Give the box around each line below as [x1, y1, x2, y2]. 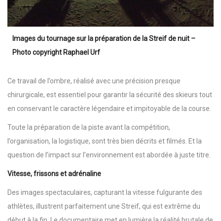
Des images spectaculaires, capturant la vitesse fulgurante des [7, 188, 202, 197]
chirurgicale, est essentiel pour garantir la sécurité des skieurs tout [7, 91, 212, 99]
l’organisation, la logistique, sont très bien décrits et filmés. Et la [7, 137, 202, 146]
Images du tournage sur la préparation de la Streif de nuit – [12, 35, 195, 43]
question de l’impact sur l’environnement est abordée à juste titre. [7, 151, 212, 159]
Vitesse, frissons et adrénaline [7, 170, 101, 178]
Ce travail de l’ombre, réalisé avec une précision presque [7, 77, 181, 85]
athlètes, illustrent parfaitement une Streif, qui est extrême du [7, 202, 200, 211]
